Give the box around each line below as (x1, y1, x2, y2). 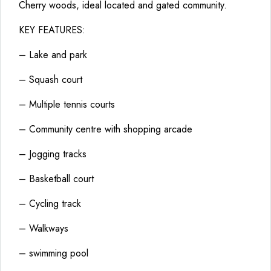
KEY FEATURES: (19, 23, 85, 37)
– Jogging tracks (19, 147, 87, 161)
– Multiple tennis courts (19, 97, 115, 111)
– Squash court (19, 73, 82, 87)
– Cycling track (19, 197, 81, 211)
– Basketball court (19, 172, 94, 186)
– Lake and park (19, 48, 87, 62)
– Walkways (19, 221, 68, 235)
